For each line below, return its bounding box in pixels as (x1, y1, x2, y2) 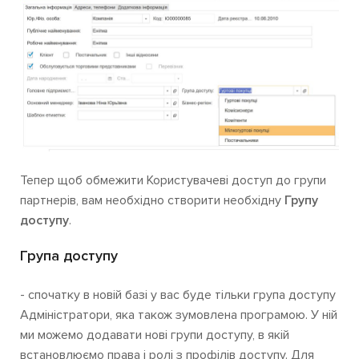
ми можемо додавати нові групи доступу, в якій (20, 326, 289, 343)
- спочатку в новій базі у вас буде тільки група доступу (20, 286, 336, 303)
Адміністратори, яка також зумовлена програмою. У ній (20, 306, 337, 323)
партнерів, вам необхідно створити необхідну (20, 192, 284, 208)
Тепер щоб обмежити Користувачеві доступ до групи (20, 171, 326, 188)
